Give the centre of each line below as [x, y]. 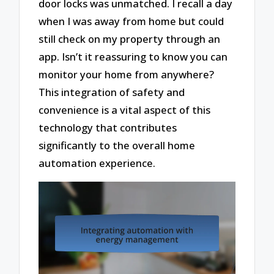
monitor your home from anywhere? [127, 75]
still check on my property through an [130, 39]
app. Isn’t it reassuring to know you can [133, 57]
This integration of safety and [112, 92]
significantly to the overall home [117, 146]
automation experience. [97, 163]
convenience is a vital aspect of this [125, 110]
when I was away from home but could [131, 21]
